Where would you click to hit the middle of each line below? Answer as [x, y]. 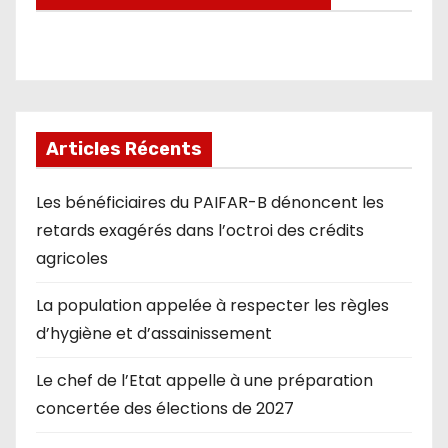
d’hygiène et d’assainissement [154, 334]
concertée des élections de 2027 [165, 409]
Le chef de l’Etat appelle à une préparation [204, 381]
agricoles [72, 259]
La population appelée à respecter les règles [212, 306]
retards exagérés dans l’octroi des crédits [200, 231]
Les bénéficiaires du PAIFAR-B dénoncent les [210, 203]
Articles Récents [124, 149]
